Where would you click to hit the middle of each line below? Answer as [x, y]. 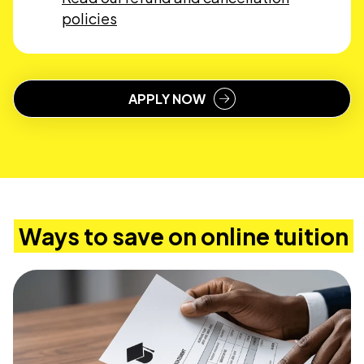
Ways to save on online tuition [184, 236]
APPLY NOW [167, 98]
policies [89, 18]
